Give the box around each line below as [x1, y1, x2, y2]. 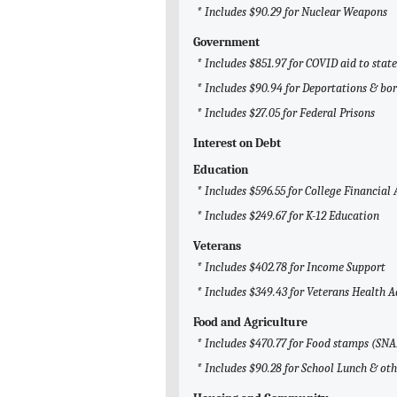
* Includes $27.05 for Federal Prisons [197, 105, 375, 121]
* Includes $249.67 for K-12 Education [197, 208, 379, 224]
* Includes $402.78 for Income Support [197, 260, 385, 276]
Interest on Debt [193, 136, 281, 152]
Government [193, 35, 260, 51]
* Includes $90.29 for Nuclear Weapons [197, 4, 387, 20]
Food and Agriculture [193, 315, 307, 331]
